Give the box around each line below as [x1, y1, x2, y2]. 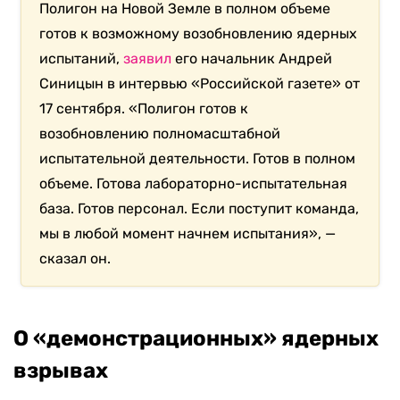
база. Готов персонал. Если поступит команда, [39, 200, 360, 218]
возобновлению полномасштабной [39, 125, 281, 143]
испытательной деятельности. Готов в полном [39, 150, 356, 168]
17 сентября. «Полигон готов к [39, 100, 249, 118]
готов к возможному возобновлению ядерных [39, 25, 358, 43]
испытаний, [39, 50, 124, 68]
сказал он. [39, 250, 112, 268]
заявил [123, 50, 172, 68]
